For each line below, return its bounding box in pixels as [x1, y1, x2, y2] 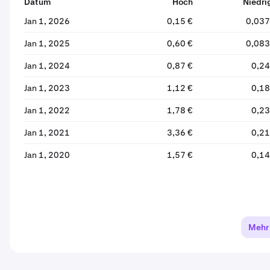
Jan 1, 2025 [24, 38, 70, 49]
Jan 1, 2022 [24, 105, 70, 116]
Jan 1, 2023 [24, 83, 70, 93]
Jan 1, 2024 [24, 60, 70, 71]
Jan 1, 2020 [24, 149, 70, 160]
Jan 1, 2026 [24, 16, 70, 27]
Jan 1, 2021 [24, 127, 70, 138]
